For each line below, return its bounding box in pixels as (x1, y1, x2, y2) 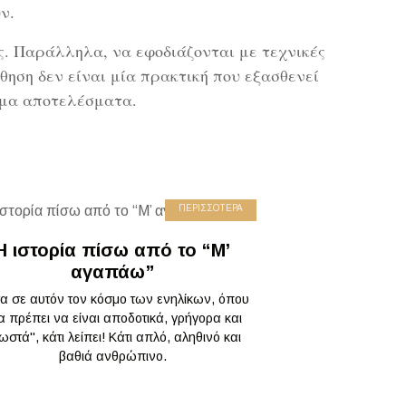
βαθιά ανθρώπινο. (58, 349, 167, 363)
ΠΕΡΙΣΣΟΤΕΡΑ (179, 203, 243, 213)
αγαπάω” (71, 262, 154, 282)
